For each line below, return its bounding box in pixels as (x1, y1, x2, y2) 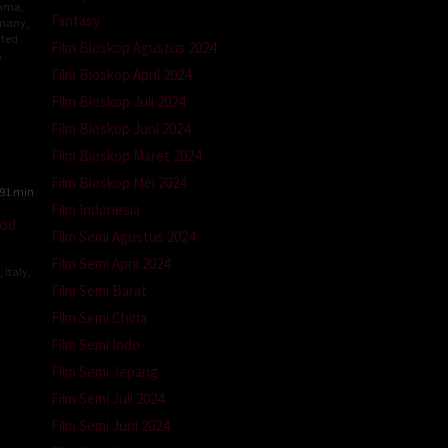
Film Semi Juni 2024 (51, 415, 169, 435)
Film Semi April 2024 (51, 253, 170, 273)
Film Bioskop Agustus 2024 (51, 37, 216, 57)
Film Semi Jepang (51, 361, 158, 381)
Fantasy (51, 10, 100, 30)
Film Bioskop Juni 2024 (51, 118, 190, 138)
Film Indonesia (51, 199, 140, 219)
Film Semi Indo (51, 334, 140, 354)
